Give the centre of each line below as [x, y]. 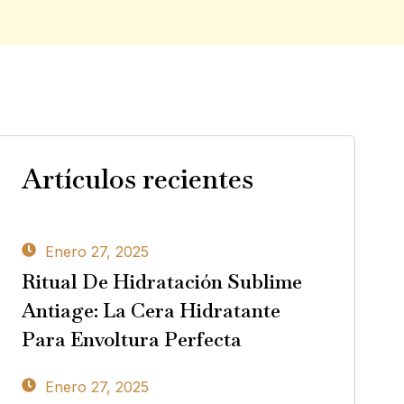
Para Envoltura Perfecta [131, 340]
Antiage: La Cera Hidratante [151, 311]
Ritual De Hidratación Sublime [161, 282]
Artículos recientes [137, 179]
